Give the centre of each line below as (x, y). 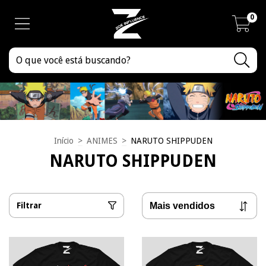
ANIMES (102, 140)
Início (64, 140)
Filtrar (29, 206)
